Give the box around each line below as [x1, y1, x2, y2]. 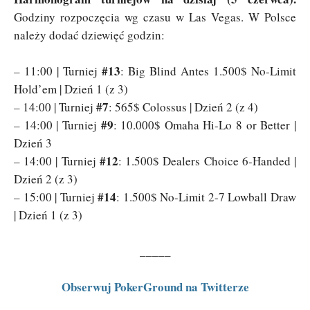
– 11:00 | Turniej [14, 62, 102, 79]
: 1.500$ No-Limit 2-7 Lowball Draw [116, 188, 297, 205]
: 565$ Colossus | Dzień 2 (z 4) [109, 98, 258, 115]
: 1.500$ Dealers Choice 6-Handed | [118, 152, 297, 169]
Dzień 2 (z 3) [14, 170, 77, 187]
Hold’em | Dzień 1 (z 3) [14, 80, 128, 97]
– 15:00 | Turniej [14, 188, 98, 205]
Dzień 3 [14, 134, 52, 151]
